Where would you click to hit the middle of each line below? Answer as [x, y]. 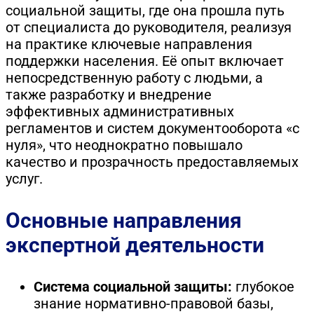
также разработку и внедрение [109, 94]
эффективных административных [120, 111]
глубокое [263, 286]
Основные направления [124, 220]
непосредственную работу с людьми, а [134, 77]
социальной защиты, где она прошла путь [145, 10]
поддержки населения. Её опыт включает [145, 61]
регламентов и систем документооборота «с [152, 128]
